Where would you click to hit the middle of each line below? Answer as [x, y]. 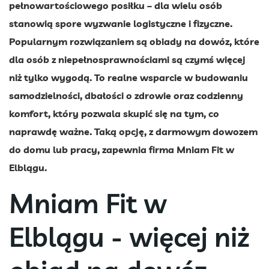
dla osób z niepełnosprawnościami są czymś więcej [127, 60]
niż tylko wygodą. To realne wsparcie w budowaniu [128, 78]
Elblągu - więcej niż [129, 237]
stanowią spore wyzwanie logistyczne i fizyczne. [121, 24]
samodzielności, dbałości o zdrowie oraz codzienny [126, 96]
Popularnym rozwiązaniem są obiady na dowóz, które [134, 42]
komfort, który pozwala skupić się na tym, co [114, 114]
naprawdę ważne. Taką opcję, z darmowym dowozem [133, 132]
